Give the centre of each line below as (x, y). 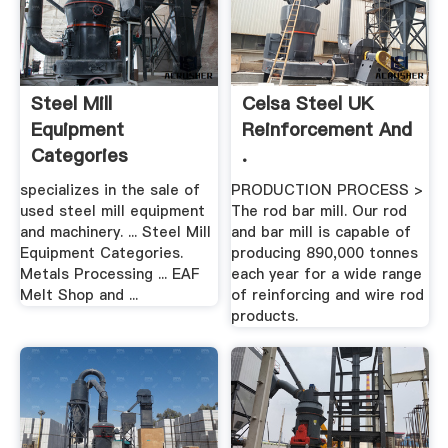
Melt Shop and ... (78, 295)
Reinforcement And (327, 129)
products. (265, 316)
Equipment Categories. (101, 253)
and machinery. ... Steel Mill (115, 232)
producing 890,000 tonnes (325, 253)
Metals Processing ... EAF (109, 274)
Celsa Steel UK (308, 103)
